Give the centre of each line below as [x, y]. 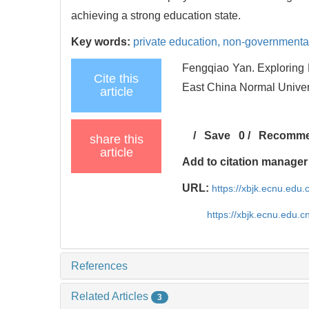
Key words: [102, 41]
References [99, 266]
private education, [178, 41]
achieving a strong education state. [156, 15]
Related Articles [111, 296]
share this [116, 139]
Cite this [116, 78]
